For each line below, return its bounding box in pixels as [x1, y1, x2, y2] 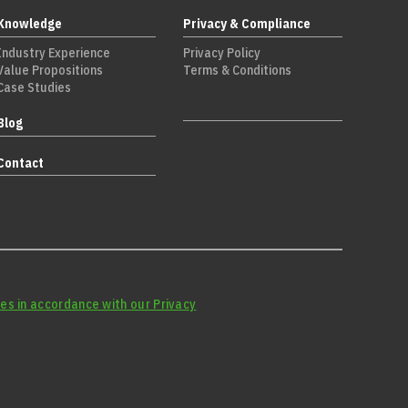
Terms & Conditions [183, 61, 291, 78]
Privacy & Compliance [183, 15, 311, 32]
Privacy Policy [183, 44, 260, 61]
